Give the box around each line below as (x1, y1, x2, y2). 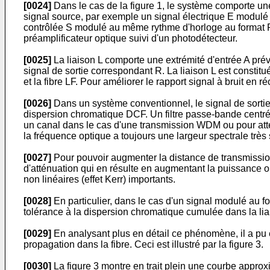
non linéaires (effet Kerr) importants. (24, 174, 175, 184)
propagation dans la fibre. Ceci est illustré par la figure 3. (24, 239, 263, 250)
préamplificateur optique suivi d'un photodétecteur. (24, 33, 237, 43)
